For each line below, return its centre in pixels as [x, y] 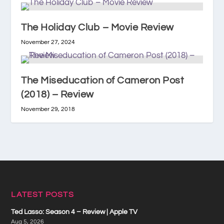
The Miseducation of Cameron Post [103, 80]
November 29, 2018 [48, 109]
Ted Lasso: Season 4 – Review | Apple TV [74, 212]
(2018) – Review [57, 94]
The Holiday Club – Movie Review [97, 27]
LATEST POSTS [42, 194]
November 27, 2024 [48, 42]
